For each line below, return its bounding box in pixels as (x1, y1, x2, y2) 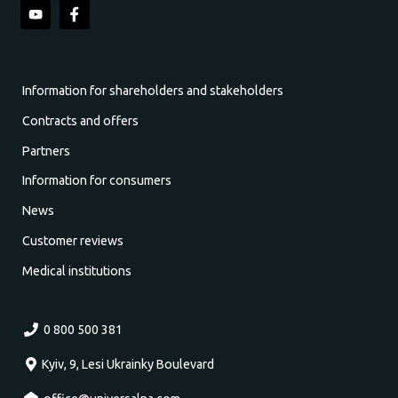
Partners (22, 143, 71, 158)
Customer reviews (22, 234, 124, 249)
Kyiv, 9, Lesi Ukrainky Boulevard (41, 357, 214, 372)
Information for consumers (22, 173, 172, 188)
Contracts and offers (22, 113, 139, 128)
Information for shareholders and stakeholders (22, 83, 284, 98)
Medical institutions (22, 263, 132, 278)
